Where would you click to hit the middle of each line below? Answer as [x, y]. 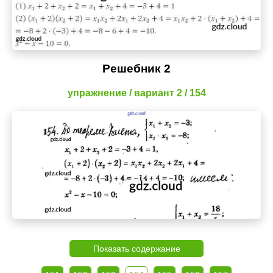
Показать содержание [136, 248]
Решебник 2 [136, 68]
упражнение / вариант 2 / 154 [136, 93]
